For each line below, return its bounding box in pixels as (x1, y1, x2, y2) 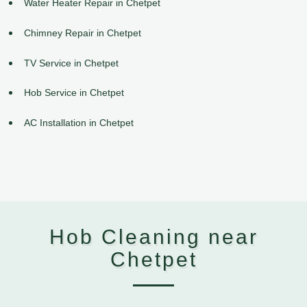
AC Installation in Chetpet (24, 117, 134, 129)
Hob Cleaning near (49, 225, 258, 249)
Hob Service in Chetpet (24, 87, 124, 99)
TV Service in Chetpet (24, 57, 119, 69)
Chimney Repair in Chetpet (24, 27, 141, 38)
